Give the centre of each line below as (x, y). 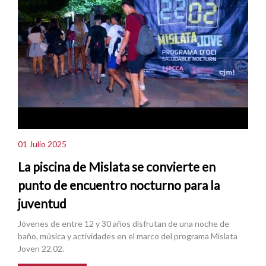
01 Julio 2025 (42, 144)
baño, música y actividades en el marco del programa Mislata (128, 236)
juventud (42, 203)
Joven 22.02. (41, 248)
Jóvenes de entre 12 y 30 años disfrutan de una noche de (123, 223)
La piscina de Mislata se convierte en (117, 166)
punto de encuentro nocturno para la (119, 185)
